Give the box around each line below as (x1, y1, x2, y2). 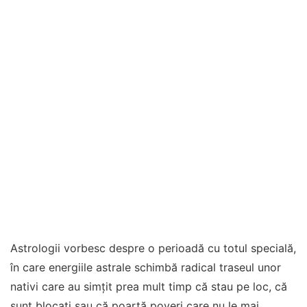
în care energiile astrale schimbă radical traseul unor (10, 260, 281, 274)
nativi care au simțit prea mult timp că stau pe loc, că (10, 280, 287, 293)
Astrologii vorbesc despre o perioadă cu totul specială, (10, 241, 296, 255)
